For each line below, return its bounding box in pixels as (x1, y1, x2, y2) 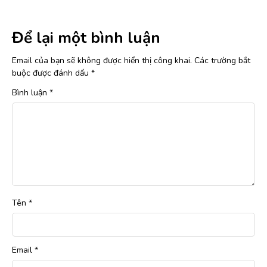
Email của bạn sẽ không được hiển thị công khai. (12, 55, 192, 67)
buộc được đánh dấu (12, 67, 91, 79)
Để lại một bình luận (12, 27, 160, 49)
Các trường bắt (194, 55, 250, 67)
